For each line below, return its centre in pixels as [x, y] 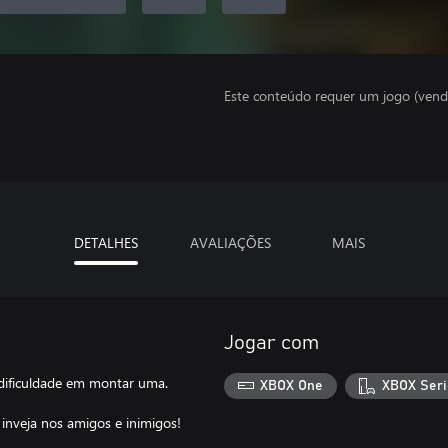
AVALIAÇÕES [230, 242]
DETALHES [105, 242]
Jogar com [271, 343]
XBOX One [292, 385]
